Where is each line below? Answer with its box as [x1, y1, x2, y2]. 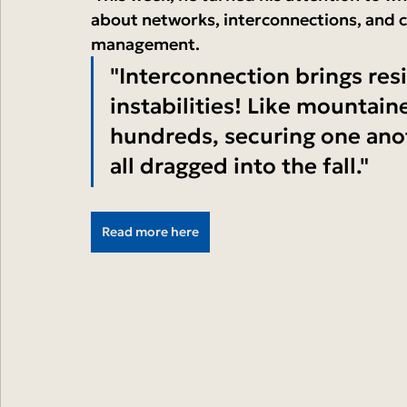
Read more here [102, 223, 199, 240]
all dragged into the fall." [110, 153, 369, 180]
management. [91, 34, 200, 55]
